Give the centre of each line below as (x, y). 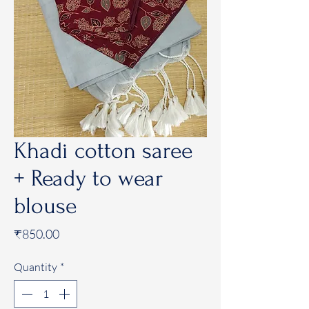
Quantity (36, 267)
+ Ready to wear (88, 179)
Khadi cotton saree (103, 151)
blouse (45, 206)
